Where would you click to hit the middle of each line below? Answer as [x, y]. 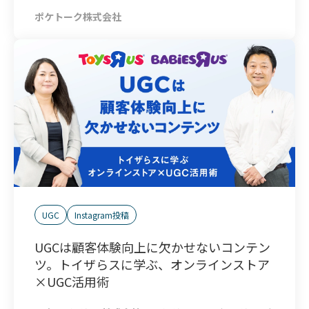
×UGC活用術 [72, 282]
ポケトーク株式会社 [78, 17]
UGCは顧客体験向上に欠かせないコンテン [152, 247]
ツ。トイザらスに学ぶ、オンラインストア [152, 265]
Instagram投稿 [102, 215]
